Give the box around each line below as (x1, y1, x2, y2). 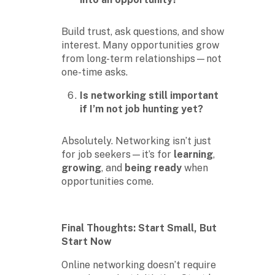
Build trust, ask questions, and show (61, 25, 224, 37)
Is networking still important (80, 89, 219, 101)
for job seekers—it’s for (61, 148, 174, 160)
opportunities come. (61, 175, 153, 187)
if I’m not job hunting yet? (80, 103, 203, 115)
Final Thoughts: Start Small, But (61, 222, 217, 234)
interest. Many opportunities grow (61, 39, 219, 51)
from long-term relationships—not (61, 52, 222, 64)
